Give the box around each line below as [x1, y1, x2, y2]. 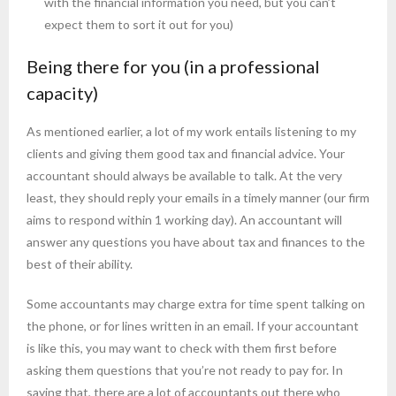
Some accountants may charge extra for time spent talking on [27, 296, 365, 312]
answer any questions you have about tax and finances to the [27, 234, 365, 250]
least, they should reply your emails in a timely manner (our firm [27, 190, 369, 206]
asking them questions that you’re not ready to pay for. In [27, 362, 343, 378]
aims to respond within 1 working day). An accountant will [27, 212, 342, 228]
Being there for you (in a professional [27, 56, 320, 78]
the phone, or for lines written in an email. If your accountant [27, 318, 359, 334]
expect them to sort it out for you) [44, 17, 233, 33]
